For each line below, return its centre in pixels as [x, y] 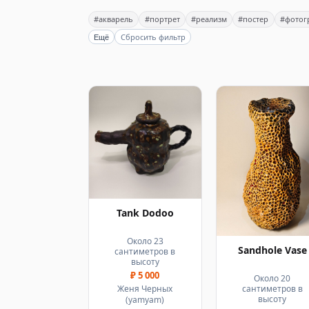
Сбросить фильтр [153, 37]
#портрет [162, 19]
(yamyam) [145, 300]
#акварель [114, 19]
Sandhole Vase [272, 250]
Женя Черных [145, 289]
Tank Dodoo [145, 213]
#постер [253, 19]
